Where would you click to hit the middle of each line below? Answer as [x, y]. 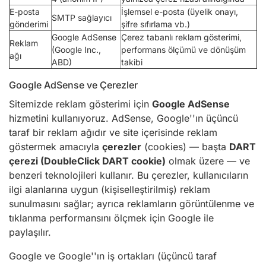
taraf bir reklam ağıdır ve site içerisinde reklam [113, 132]
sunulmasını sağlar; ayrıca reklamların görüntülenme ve [132, 204]
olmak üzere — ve [208, 161]
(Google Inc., [76, 50]
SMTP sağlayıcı [82, 18]
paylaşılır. [30, 232]
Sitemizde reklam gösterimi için [80, 104]
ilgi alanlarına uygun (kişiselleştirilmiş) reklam [110, 189]
